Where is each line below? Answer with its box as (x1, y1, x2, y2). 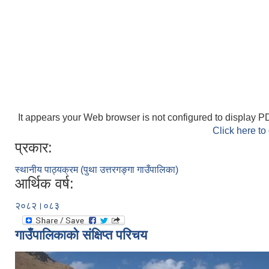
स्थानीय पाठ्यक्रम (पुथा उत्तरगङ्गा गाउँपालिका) (15, 165, 178, 175)
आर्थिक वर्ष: (15, 175, 74, 192)
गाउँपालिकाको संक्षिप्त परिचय (15, 228, 147, 243)
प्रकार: (15, 139, 52, 156)
